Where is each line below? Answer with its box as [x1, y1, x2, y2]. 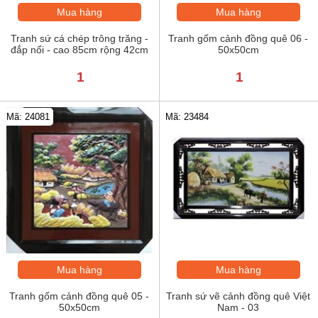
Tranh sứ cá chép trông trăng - [10, 33, 148, 45]
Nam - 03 [217, 301, 260, 313]
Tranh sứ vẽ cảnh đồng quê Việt [166, 290, 311, 302]
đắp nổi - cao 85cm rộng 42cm [10, 44, 148, 56]
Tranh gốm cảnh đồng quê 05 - [9, 290, 150, 302]
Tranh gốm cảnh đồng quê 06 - [168, 33, 309, 45]
